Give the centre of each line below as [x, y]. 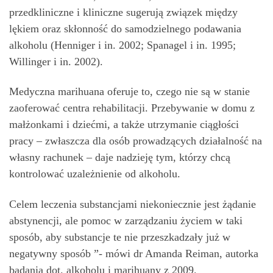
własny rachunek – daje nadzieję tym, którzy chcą [120, 158]
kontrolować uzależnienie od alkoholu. [95, 174]
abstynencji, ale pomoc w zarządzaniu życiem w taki [126, 220]
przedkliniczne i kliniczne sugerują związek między [123, 12]
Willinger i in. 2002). [56, 61]
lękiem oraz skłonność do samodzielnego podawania [125, 28]
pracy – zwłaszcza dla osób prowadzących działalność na [136, 141]
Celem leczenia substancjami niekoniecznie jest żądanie [133, 204]
